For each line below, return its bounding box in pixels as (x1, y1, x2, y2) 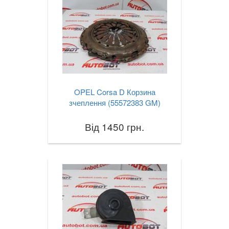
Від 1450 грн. (85, 120, 144, 134)
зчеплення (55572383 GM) (68, 97, 161, 108)
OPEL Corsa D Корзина (74, 86, 155, 98)
